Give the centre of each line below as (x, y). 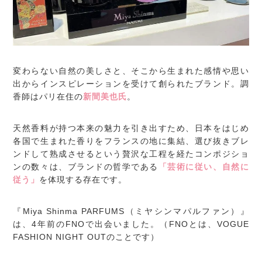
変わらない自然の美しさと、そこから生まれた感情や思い (131, 71)
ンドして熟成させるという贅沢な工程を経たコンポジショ (131, 154)
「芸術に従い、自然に (204, 167)
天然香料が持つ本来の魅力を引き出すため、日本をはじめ (131, 128)
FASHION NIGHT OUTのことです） (86, 237)
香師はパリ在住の (48, 97)
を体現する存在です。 (83, 180)
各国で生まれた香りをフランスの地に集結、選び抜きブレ (131, 141)
